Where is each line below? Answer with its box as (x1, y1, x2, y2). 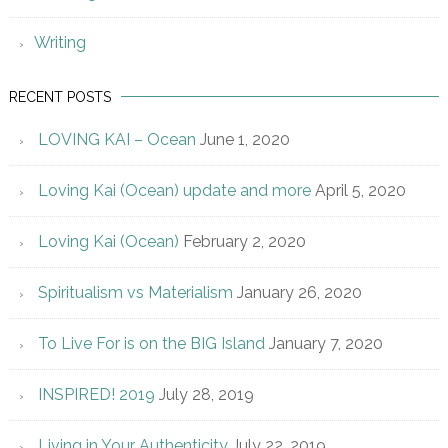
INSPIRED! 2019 (37, 385, 155, 405)
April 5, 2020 (314, 181, 406, 201)
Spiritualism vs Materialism (37, 283, 233, 303)
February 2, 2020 (182, 232, 306, 252)
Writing (33, 33, 86, 53)
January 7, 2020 (268, 334, 383, 354)
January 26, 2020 (236, 283, 362, 303)
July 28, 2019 (158, 385, 254, 405)
